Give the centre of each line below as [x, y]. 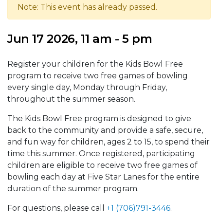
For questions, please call [57, 208]
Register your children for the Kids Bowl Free [95, 64]
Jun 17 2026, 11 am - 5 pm [80, 38]
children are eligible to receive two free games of [102, 165]
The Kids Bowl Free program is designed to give [99, 118]
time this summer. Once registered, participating [101, 153]
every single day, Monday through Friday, [87, 87]
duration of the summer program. [73, 188]
